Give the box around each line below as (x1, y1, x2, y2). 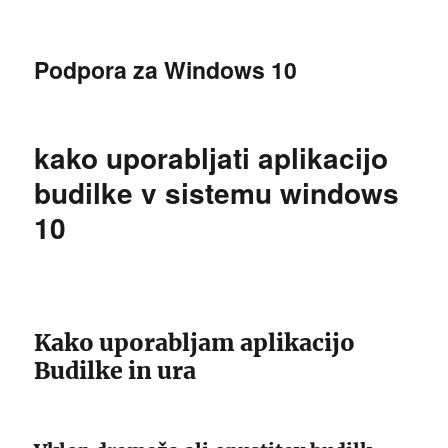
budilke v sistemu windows (34, 172, 400, 213)
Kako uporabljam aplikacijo (34, 328, 356, 357)
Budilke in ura (34, 356, 197, 385)
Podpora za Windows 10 (34, 53, 298, 86)
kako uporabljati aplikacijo (34, 137, 389, 178)
